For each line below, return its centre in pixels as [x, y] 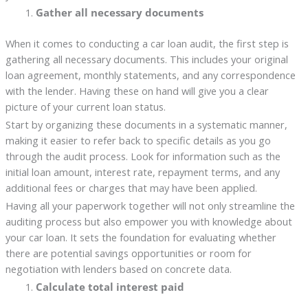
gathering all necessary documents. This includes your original [146, 59]
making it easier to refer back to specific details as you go [138, 141]
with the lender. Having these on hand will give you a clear [137, 91]
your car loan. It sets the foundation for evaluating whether [141, 238]
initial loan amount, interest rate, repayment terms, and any [142, 172]
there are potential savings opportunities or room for [128, 253]
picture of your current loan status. [85, 107]
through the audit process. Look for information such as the [143, 156]
